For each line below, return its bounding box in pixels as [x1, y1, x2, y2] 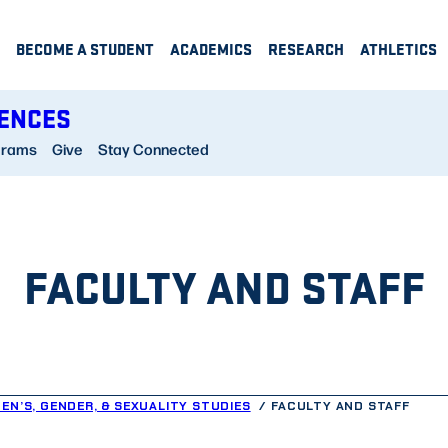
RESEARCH [268, 38, 344, 60]
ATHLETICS [360, 38, 437, 60]
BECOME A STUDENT [16, 38, 154, 60]
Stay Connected [97, 139, 209, 160]
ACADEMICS [170, 38, 252, 60]
